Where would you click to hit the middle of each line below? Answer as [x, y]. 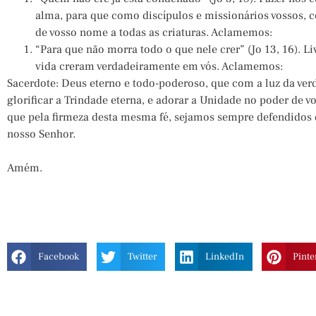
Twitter [142, 257]
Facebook [58, 257]
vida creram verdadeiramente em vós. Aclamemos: [159, 66]
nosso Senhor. [41, 134]
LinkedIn [225, 257]
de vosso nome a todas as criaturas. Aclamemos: [154, 32]
